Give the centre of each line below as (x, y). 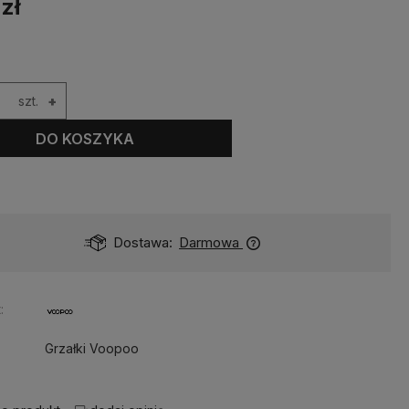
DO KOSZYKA (85, 138)
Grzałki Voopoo (92, 348)
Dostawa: (142, 242)
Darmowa (210, 242)
